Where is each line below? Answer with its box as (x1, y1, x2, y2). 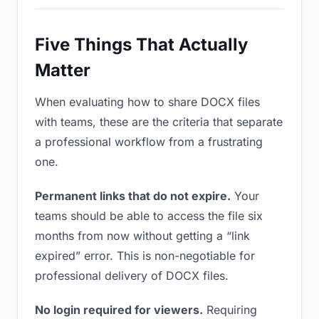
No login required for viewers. (35, 303, 203, 317)
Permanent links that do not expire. (35, 189, 231, 203)
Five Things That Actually (35, 34, 248, 55)
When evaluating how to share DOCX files (35, 95, 260, 109)
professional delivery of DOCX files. (35, 268, 229, 283)
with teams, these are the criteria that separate (35, 115, 283, 129)
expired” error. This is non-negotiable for (35, 249, 255, 263)
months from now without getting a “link (35, 229, 250, 243)
